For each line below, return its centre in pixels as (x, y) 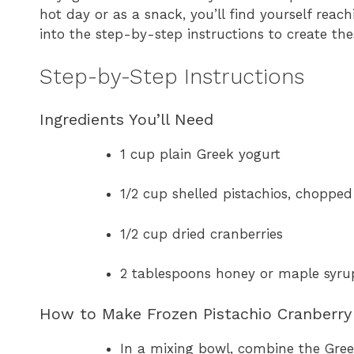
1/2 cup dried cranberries (201, 233)
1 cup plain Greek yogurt (200, 154)
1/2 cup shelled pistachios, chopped (236, 194)
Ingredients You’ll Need (126, 119)
